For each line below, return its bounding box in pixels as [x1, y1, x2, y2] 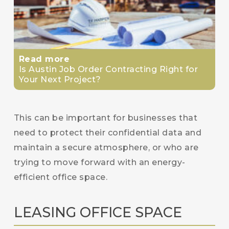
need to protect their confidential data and [13, 128, 202, 138]
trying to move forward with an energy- [13, 157, 186, 167]
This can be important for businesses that [13, 113, 198, 123]
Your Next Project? [18, 75, 101, 84]
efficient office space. [13, 172, 108, 182]
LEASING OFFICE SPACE [13, 204, 182, 221]
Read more [18, 54, 70, 64]
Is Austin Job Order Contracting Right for [18, 64, 198, 74]
